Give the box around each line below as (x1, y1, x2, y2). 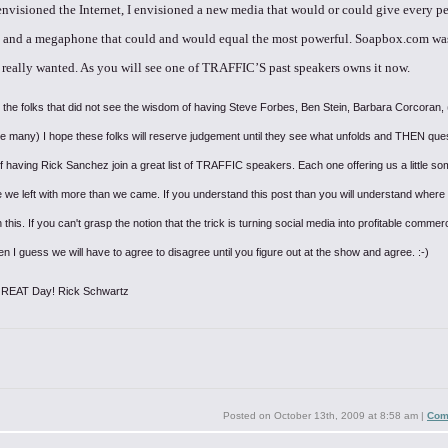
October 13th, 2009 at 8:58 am (274, 410, 418, 421)
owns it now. (340, 60, 410, 75)
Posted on (223, 410, 274, 421)
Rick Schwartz (58, 285, 129, 297)
